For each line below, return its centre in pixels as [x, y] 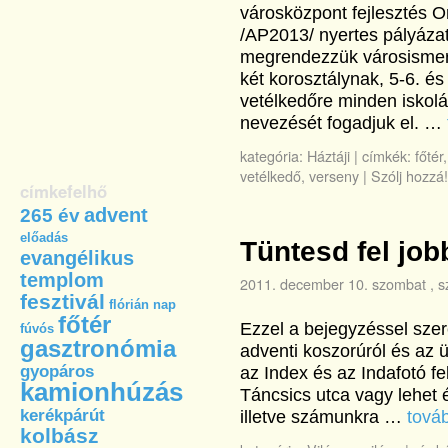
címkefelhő [63, 191]
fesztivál [62, 302]
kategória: [271, 155]
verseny [334, 175]
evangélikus [77, 258]
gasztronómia [98, 349]
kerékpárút [62, 415]
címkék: [386, 155]
